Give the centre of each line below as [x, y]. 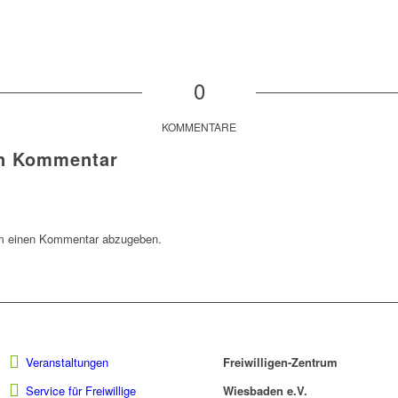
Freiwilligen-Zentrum [281, 362]
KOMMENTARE [199, 127]
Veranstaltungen [67, 362]
